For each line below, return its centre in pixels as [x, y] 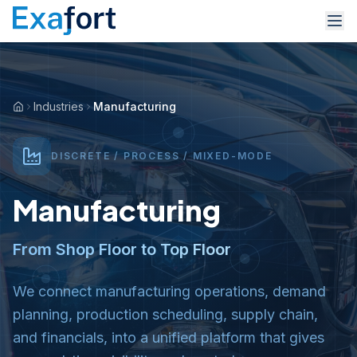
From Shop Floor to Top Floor [122, 249]
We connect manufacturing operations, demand [169, 291]
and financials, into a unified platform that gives [169, 337]
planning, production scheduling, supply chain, [165, 314]
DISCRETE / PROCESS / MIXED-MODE [162, 156]
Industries [59, 106]
